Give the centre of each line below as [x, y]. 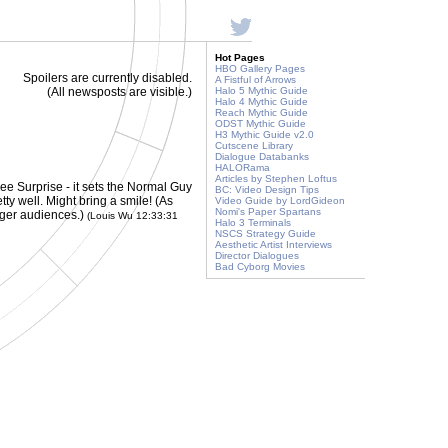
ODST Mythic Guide [260, 123]
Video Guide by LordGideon [280, 200]
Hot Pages [240, 57]
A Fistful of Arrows [255, 79]
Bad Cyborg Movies [260, 266]
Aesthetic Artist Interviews [273, 244]
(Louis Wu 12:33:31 [132, 215]
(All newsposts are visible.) [119, 92]
